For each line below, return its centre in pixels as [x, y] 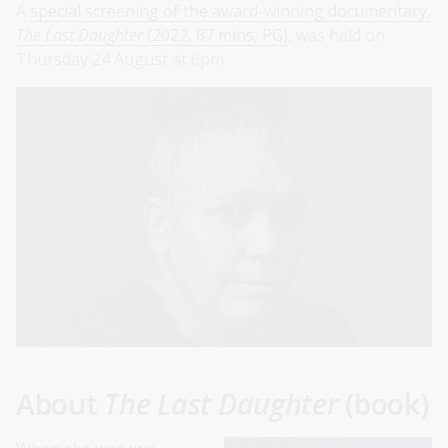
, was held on [336, 35]
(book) [384, 404]
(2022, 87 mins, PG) [215, 35]
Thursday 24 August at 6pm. [121, 59]
